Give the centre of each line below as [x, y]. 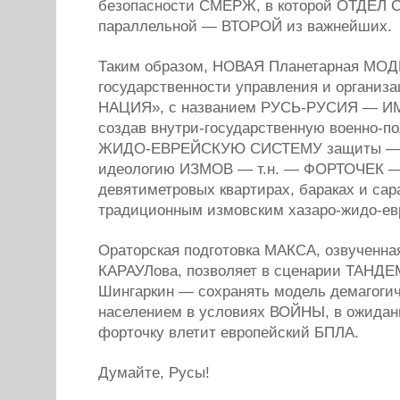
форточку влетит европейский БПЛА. [229, 333]
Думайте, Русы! [154, 373]
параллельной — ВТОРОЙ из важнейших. [245, 26]
